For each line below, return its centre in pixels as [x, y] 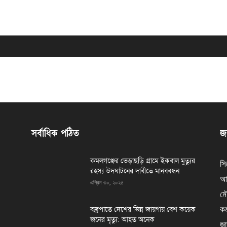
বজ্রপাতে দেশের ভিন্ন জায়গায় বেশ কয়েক [143, 209]
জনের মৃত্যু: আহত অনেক [122, 219]
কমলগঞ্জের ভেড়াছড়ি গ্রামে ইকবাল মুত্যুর [143, 161]
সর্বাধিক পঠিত [55, 133]
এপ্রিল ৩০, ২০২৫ [107, 182]
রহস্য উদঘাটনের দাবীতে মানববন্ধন [135, 171]
